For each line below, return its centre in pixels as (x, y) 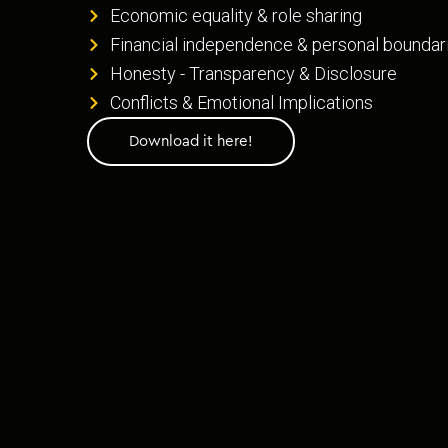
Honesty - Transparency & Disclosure (253, 74)
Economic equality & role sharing (235, 16)
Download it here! (191, 142)
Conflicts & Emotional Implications (241, 103)
